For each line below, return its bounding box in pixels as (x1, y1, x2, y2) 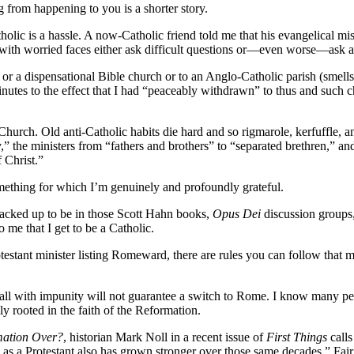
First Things (266, 330, 327, 345)
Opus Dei (213, 207, 261, 221)
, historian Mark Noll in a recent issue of (63, 330, 266, 345)
